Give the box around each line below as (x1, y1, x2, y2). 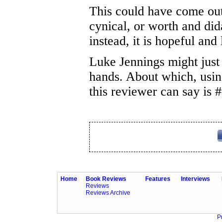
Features (145, 175, 170, 183)
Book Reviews (86, 175, 126, 183)
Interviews (181, 175, 210, 183)
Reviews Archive (86, 189, 130, 197)
